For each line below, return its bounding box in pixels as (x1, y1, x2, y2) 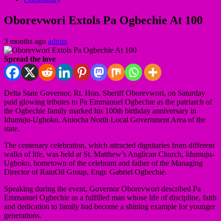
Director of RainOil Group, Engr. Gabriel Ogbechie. (4, 167, 167, 176)
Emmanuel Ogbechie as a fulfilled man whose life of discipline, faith (4, 193, 217, 202)
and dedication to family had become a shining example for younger (4, 202, 215, 211)
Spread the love (4, 54, 56, 63)
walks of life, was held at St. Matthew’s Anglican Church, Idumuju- (4, 149, 214, 158)
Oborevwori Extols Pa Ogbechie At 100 (4, 13, 203, 27)
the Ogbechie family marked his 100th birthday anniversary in (4, 106, 196, 115)
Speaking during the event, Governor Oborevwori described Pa (4, 184, 201, 193)
